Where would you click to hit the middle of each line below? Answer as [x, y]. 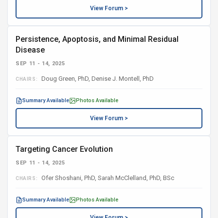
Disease [30, 50]
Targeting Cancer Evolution [64, 149]
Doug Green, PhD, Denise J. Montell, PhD [97, 79]
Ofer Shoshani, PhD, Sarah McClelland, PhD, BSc [107, 178]
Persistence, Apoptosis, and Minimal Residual [97, 39]
